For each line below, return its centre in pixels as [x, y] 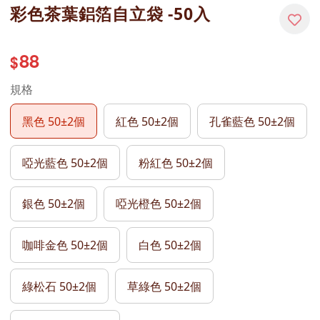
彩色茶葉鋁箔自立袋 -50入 [110, 13]
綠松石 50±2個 [60, 286]
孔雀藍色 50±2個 [252, 121]
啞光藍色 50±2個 [65, 162]
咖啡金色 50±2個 [65, 245]
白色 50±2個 [170, 245]
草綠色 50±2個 [164, 286]
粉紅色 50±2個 [176, 162]
